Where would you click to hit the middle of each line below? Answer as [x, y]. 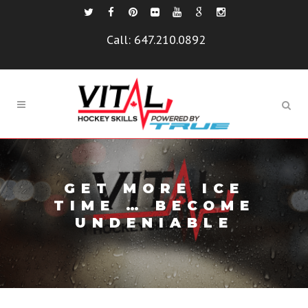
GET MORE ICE [154, 189]
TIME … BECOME [154, 206]
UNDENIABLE [154, 223]
